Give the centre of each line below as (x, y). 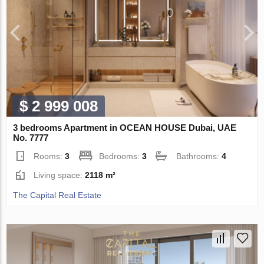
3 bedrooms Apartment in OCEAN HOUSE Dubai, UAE (125, 128)
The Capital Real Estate (57, 195)
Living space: (60, 175)
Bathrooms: (199, 156)
